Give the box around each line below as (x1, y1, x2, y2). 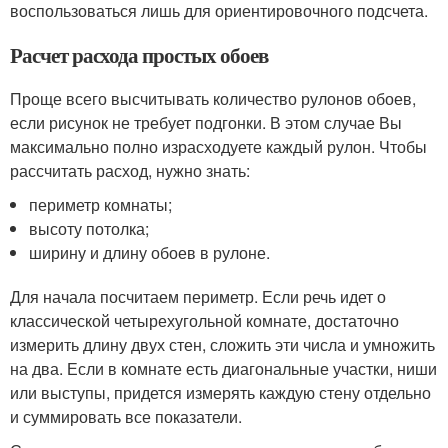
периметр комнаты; (29, 193, 173, 216)
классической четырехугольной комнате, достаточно (10, 309, 399, 332)
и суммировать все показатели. (10, 405, 242, 428)
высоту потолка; (29, 217, 150, 240)
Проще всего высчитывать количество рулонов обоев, (10, 87, 416, 110)
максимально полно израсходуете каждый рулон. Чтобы (10, 135, 427, 158)
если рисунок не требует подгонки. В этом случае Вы (10, 111, 402, 134)
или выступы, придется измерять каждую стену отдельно (10, 381, 431, 404)
